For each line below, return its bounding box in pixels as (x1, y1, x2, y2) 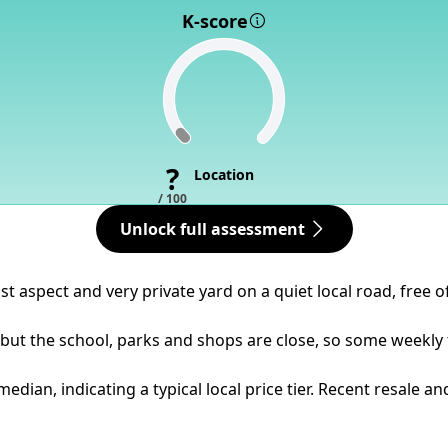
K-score (181, 9, 248, 33)
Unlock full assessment (119, 218, 305, 240)
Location (194, 165, 254, 184)
